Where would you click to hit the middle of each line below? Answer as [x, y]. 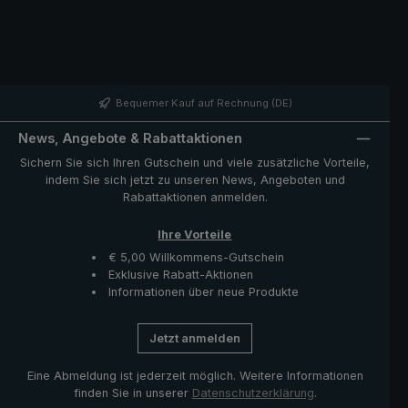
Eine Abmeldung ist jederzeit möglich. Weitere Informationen [195, 376]
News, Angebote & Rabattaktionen [130, 138]
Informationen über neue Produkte [203, 291]
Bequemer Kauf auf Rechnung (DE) [204, 102]
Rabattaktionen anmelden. [195, 198]
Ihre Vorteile [195, 234]
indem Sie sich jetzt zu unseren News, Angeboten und [195, 180]
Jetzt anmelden [195, 339]
